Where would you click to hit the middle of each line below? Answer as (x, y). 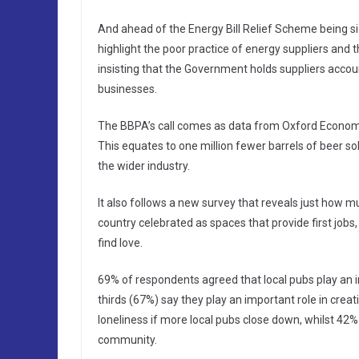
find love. (120, 243)
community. (127, 340)
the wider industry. (144, 166)
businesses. (127, 89)
